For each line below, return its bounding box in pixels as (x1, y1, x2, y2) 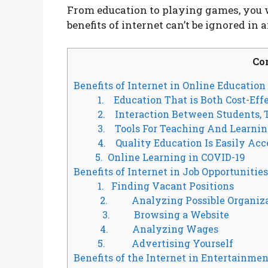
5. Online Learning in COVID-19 (88, 151, 246, 164)
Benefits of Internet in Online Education (74, 79, 266, 92)
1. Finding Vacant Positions (88, 179, 234, 193)
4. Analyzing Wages (88, 223, 219, 236)
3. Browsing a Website (88, 208, 230, 221)
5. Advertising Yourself (88, 237, 234, 250)
